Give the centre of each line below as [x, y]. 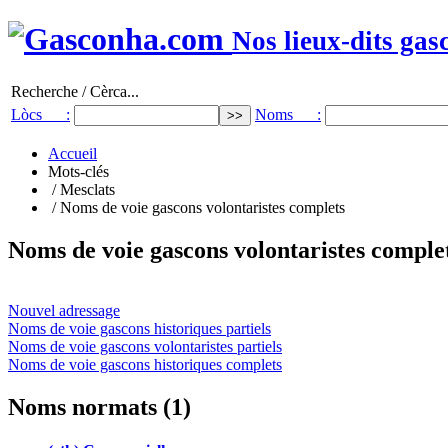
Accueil [72, 153]
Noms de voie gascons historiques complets [145, 364]
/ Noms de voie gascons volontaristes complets [196, 207]
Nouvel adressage [64, 310]
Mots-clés [78, 171]
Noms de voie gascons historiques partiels [139, 328]
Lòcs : [40, 114]
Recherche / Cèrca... [75, 91]
